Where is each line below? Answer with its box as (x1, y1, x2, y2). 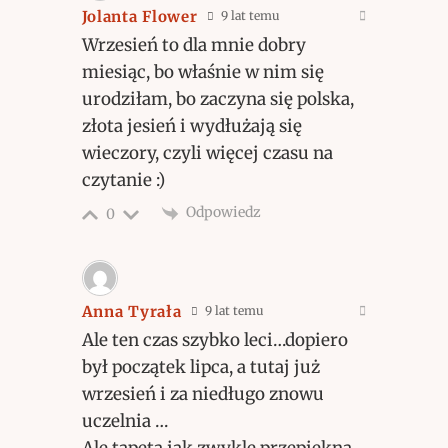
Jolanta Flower (81, 7, 198, 27)
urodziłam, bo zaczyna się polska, (81, 88, 354, 111)
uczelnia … (81, 409, 168, 432)
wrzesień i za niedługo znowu (81, 382, 324, 405)
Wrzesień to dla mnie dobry (81, 34, 306, 57)
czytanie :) (81, 169, 165, 192)
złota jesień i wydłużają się (81, 115, 302, 138)
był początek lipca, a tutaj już (81, 355, 320, 378)
